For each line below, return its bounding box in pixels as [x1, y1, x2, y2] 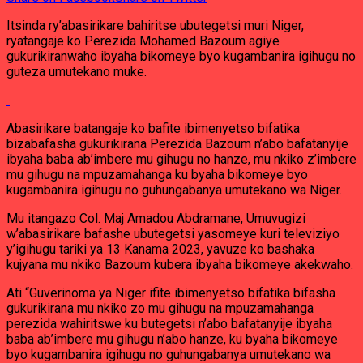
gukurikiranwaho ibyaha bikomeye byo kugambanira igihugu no [6, 49, 356, 64]
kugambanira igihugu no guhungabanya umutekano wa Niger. [6, 182, 342, 198]
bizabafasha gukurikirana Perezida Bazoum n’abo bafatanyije [6, 136, 348, 152]
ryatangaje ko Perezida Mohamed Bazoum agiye [6, 33, 280, 49]
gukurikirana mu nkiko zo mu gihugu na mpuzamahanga [6, 301, 314, 316]
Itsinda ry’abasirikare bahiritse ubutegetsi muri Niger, [6, 18, 304, 33]
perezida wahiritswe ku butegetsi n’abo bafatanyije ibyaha [6, 316, 332, 331]
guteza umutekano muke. [6, 64, 147, 79]
